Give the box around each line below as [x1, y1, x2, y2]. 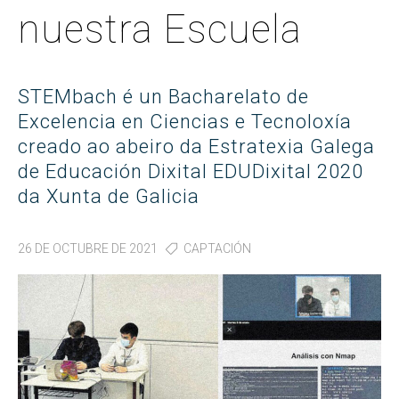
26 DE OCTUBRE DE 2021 [18, 241, 158, 256]
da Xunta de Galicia [18, 185, 199, 208]
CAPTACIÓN [183, 241, 251, 256]
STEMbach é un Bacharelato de [18, 85, 309, 109]
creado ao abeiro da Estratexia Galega [18, 135, 375, 159]
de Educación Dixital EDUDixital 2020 [18, 160, 363, 183]
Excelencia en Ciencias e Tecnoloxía [18, 110, 352, 134]
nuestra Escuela [18, 6, 302, 53]
